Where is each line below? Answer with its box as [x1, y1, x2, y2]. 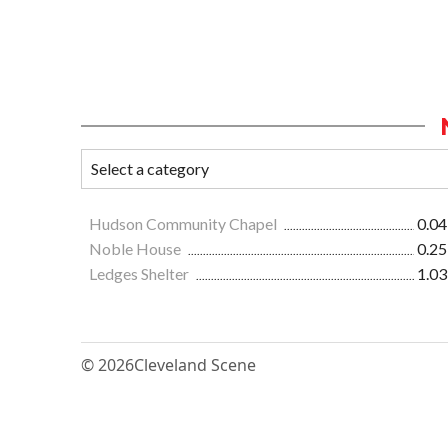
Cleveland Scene [134, 353, 256, 376]
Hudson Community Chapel [89, 213, 280, 233]
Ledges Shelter [89, 263, 192, 283]
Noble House [89, 238, 184, 258]
